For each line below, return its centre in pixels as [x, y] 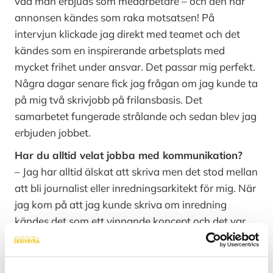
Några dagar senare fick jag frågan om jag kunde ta [136, 83]
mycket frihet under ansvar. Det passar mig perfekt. [135, 67]
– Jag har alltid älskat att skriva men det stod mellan [136, 172]
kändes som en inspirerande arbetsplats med [120, 51]
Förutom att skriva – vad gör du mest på [115, 260]
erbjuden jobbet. [53, 133]
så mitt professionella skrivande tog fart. [109, 238]
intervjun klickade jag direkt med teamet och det [128, 34]
